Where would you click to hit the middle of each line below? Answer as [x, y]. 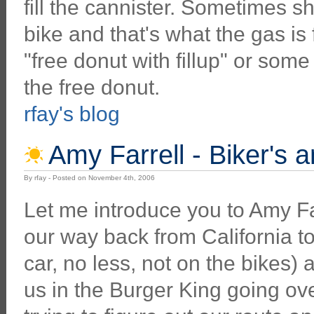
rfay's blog [71, 114]
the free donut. [91, 87]
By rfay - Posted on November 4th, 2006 [89, 178]
